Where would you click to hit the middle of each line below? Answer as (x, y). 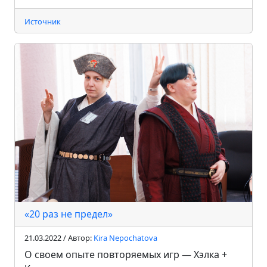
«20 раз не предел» (69, 214)
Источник (43, 22)
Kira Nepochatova (125, 237)
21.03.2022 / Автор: (59, 237)
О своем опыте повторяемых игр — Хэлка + (126, 254)
